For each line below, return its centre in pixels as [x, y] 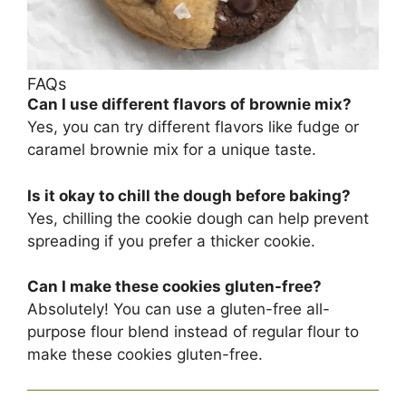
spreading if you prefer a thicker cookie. [171, 241]
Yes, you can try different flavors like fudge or [193, 127]
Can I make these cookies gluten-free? [174, 287]
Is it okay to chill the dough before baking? [189, 195]
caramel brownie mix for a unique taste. [172, 150]
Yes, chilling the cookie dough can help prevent [198, 218]
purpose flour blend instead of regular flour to [193, 332]
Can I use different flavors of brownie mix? [189, 105]
